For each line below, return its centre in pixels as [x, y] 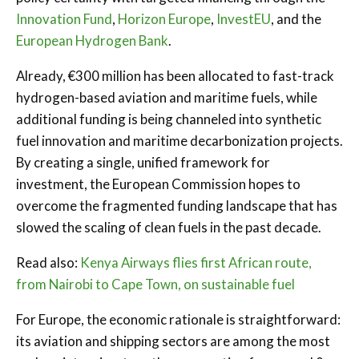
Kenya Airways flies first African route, [196, 262]
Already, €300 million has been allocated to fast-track [175, 75]
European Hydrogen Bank [92, 40]
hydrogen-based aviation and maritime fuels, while [167, 97]
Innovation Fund [64, 18]
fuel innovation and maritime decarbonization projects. [179, 140]
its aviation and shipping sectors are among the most [173, 341]
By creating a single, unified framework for [143, 162]
